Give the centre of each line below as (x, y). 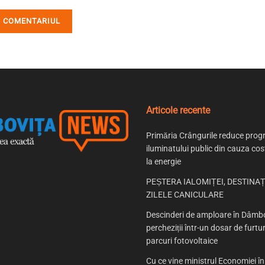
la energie (163, 162)
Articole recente (178, 111)
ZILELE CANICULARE (185, 195)
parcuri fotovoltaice (182, 241)
